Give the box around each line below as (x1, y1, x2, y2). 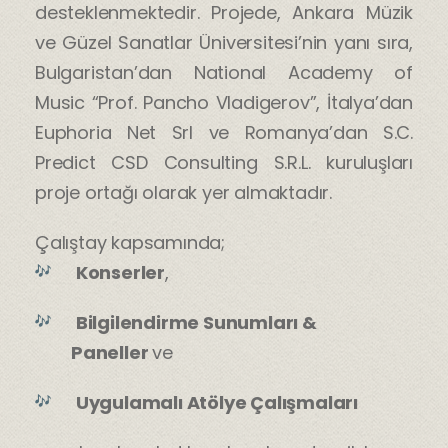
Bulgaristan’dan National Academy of (35, 59, 413, 85)
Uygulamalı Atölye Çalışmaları (75, 389, 359, 415)
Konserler (75, 259, 166, 285)
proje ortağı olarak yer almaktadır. (35, 179, 342, 205)
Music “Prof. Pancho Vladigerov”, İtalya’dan (35, 89, 413, 115)
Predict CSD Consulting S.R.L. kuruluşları (35, 149, 413, 175)
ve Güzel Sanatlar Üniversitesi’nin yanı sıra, (35, 29, 413, 55)
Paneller (71, 339, 153, 365)
